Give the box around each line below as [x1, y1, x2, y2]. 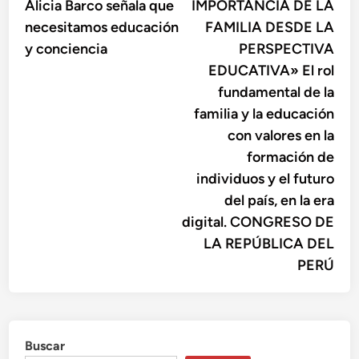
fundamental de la [217, 83, 334, 101]
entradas [24, 4, 102, 27]
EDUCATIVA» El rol [208, 62, 334, 79]
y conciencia [25, 40, 108, 58]
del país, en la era [224, 192, 334, 209]
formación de [246, 148, 334, 166]
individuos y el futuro [196, 170, 334, 188]
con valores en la [227, 127, 334, 144]
